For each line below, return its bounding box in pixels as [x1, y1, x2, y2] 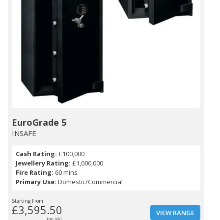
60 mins [54, 168, 78, 177]
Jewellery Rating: [16, 159, 71, 168]
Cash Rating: [16, 149, 57, 159]
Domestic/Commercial [56, 177, 123, 187]
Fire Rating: [16, 168, 54, 177]
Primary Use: [16, 177, 56, 187]
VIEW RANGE [156, 208, 194, 218]
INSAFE [12, 128, 36, 138]
